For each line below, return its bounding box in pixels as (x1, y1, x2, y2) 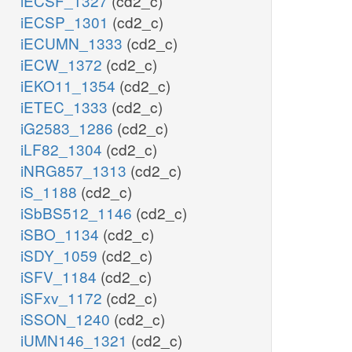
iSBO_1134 (20, 223, 103, 245)
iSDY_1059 (20, 244, 101, 266)
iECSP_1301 (20, 11, 112, 33)
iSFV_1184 (20, 266, 101, 288)
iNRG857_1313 (20, 159, 130, 181)
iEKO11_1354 (20, 75, 119, 97)
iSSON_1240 (20, 308, 114, 330)
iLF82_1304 (20, 138, 106, 160)
